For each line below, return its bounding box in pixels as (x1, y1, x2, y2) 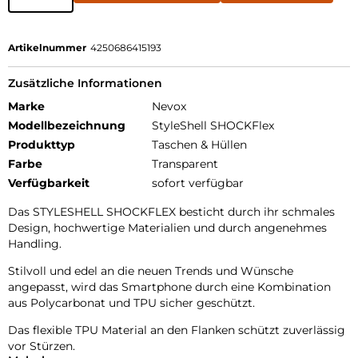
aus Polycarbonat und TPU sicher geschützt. (8, 296, 255, 311)
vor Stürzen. (8, 339, 75, 354)
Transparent (152, 157, 218, 172)
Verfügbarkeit (8, 176, 89, 191)
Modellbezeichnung (8, 118, 125, 133)
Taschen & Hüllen (152, 137, 247, 153)
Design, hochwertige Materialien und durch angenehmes (8, 221, 327, 236)
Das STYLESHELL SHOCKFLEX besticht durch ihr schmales (8, 205, 335, 220)
